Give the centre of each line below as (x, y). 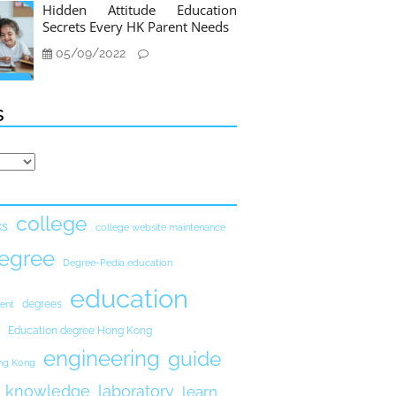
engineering (102, 358)
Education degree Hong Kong (80, 331)
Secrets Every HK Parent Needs (136, 27)
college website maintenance (160, 227)
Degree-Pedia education (118, 263)
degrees (42, 304)
